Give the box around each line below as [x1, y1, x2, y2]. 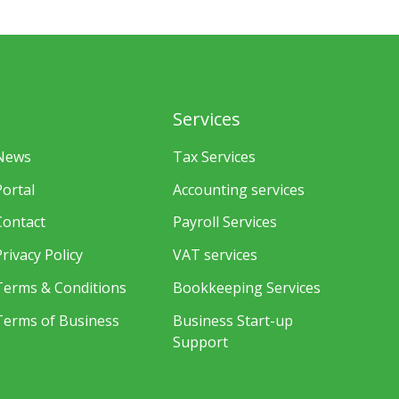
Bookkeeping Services [173, 277, 322, 297]
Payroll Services [173, 212, 278, 232]
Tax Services [173, 146, 256, 167]
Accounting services [173, 179, 305, 199]
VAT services [173, 245, 258, 265]
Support [173, 331, 229, 352]
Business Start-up [173, 310, 294, 330]
